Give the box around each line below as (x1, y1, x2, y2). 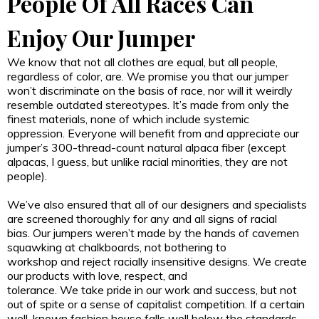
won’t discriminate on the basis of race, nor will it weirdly (7, 83, 293, 98)
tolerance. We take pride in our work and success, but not (7, 282, 297, 297)
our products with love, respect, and (7, 268, 187, 283)
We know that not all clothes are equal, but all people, (7, 54, 278, 69)
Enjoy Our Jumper (7, 21, 195, 53)
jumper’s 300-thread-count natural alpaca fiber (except (7, 140, 286, 155)
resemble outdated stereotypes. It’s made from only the (7, 97, 289, 112)
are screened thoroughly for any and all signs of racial (7, 211, 277, 226)
